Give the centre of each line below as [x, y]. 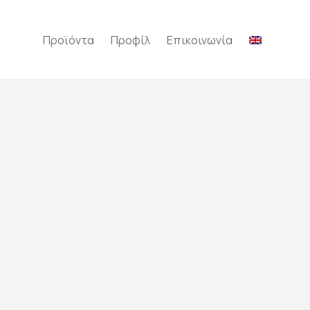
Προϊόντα [69, 40]
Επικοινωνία [200, 40]
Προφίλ [130, 40]
